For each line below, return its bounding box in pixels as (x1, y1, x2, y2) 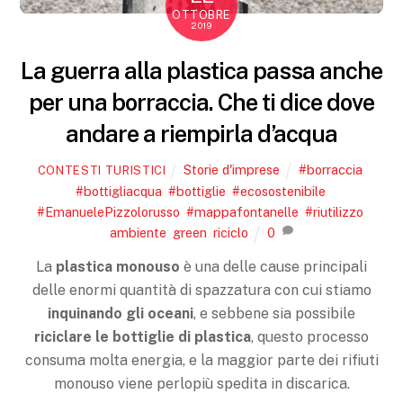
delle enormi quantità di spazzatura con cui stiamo (31, 282, 372, 300)
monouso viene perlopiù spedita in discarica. (53, 375, 350, 393)
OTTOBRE (172, 7, 231, 22)
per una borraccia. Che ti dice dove (29, 88, 374, 116)
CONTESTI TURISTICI (37, 164, 166, 178)
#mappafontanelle (186, 204, 299, 220)
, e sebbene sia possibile (193, 305, 355, 323)
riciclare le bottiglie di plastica (34, 328, 251, 346)
